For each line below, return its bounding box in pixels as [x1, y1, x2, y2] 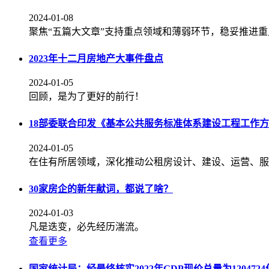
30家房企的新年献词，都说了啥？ [29, 183, 173, 194]
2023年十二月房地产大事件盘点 [29, 53, 163, 64]
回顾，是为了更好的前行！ [29, 91, 144, 102]
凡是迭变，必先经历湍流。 [29, 222, 144, 232]
